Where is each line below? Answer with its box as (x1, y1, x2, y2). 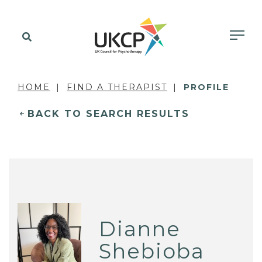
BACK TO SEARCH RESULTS (27, 108, 189, 119)
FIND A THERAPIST (67, 82, 167, 92)
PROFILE (184, 82, 229, 92)
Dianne (99, 216, 181, 242)
